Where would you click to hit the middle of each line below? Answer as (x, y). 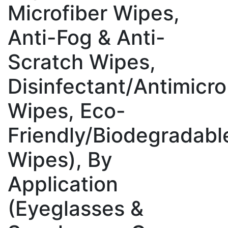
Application (63, 184)
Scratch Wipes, (82, 62)
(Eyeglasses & (76, 208)
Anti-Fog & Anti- (87, 37)
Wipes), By (60, 159)
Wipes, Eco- (67, 110)
